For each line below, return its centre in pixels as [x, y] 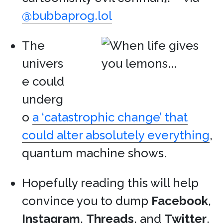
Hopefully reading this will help [110, 183]
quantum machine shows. [94, 153]
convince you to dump [87, 201]
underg [43, 99]
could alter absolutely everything [116, 135]
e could [43, 81]
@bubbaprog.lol [67, 16]
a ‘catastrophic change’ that [110, 117]
